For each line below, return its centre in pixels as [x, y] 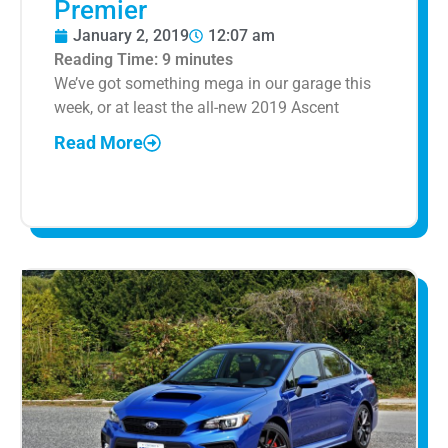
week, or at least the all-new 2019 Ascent [196, 107]
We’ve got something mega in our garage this [212, 83]
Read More [98, 143]
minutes [204, 59]
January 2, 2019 [131, 35]
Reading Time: [108, 59]
